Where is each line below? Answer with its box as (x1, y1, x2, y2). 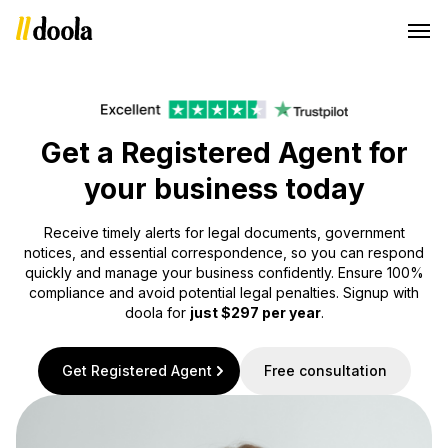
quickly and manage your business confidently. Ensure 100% (24, 264, 424, 281)
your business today (83, 172, 365, 206)
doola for (124, 304, 190, 321)
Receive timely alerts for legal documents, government (43, 224, 405, 241)
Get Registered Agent (61, 362, 212, 379)
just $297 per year (189, 304, 321, 321)
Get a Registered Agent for (40, 136, 408, 170)
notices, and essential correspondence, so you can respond (24, 244, 424, 261)
